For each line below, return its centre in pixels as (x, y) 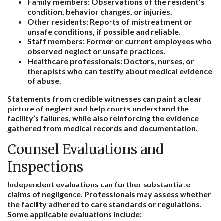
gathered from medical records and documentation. (103, 128)
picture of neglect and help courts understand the (98, 108)
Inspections (45, 167)
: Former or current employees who (147, 41)
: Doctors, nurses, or (157, 61)
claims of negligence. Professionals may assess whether (109, 194)
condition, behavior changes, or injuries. (100, 12)
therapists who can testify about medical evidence (120, 71)
